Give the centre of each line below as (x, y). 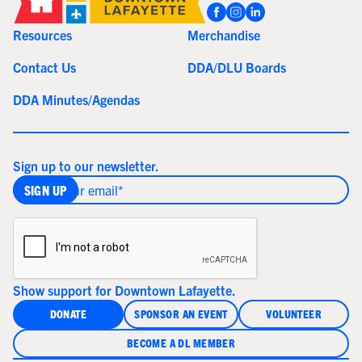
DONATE (68, 314)
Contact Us (44, 67)
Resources (42, 34)
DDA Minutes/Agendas (76, 99)
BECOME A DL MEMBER (181, 343)
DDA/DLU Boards (237, 67)
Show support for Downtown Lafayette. (124, 290)
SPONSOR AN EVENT (181, 314)
